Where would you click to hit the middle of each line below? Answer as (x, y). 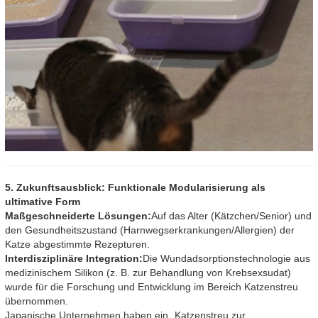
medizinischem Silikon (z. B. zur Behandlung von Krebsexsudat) (148, 272)
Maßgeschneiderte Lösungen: (78, 215)
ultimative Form (43, 201)
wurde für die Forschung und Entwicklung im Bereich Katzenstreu (152, 286)
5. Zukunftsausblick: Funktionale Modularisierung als (135, 187)
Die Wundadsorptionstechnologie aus (226, 258)
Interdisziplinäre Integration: (74, 258)
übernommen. (37, 301)
